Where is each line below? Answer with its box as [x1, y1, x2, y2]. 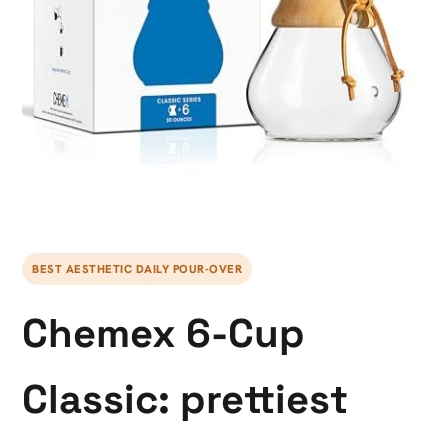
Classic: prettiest [22, 374, 348, 425]
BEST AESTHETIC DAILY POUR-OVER [32, 261, 242, 276]
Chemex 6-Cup [22, 308, 305, 359]
